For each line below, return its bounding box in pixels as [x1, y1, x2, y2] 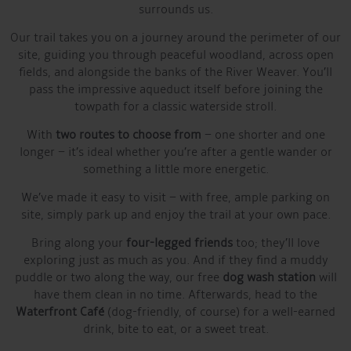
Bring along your [31, 235, 126, 251]
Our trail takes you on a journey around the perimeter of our [10, 30, 341, 45]
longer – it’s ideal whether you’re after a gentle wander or [19, 144, 332, 160]
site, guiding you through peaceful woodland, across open [17, 47, 334, 63]
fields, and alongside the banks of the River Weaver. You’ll [19, 64, 332, 80]
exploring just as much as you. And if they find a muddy [23, 252, 328, 268]
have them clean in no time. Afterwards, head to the [34, 287, 317, 302]
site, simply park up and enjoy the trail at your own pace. [20, 207, 331, 223]
